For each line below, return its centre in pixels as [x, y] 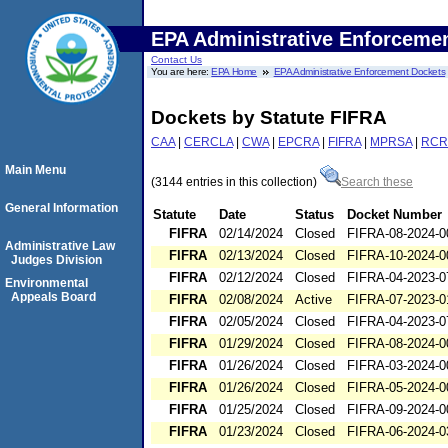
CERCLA [208, 141]
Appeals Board [53, 297]
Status [314, 215]
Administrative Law [60, 246]
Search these [377, 182]
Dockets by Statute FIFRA [269, 117]
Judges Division [56, 260]
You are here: [181, 71]
